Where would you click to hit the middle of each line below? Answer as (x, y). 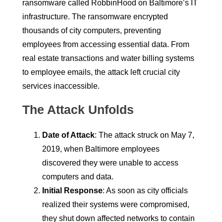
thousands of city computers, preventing (92, 31)
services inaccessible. (61, 86)
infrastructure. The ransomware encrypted (95, 17)
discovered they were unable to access (110, 163)
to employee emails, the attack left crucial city (101, 72)
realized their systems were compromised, (116, 205)
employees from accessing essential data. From (106, 45)
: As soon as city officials (145, 191)
